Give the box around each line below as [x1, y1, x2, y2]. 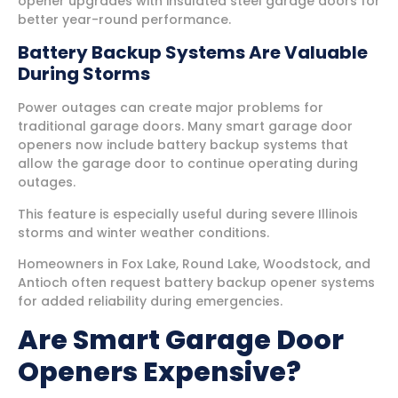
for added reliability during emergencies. [18, 292, 283, 311]
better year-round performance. [18, 10, 231, 28]
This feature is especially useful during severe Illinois [18, 204, 358, 223]
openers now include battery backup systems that [18, 136, 348, 155]
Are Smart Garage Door [18, 321, 344, 359]
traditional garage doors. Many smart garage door [18, 117, 353, 136]
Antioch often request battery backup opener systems [18, 274, 375, 292]
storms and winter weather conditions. [18, 223, 269, 242]
